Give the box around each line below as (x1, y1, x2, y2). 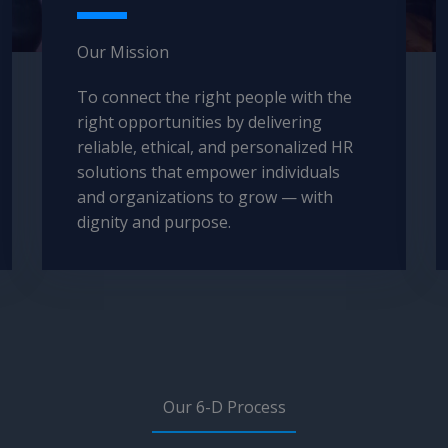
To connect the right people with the (77, 86, 353, 108)
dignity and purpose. (77, 211, 232, 233)
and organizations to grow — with (77, 186, 334, 208)
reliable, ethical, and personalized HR (77, 136, 354, 158)
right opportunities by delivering (77, 111, 323, 133)
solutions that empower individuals (77, 161, 341, 183)
